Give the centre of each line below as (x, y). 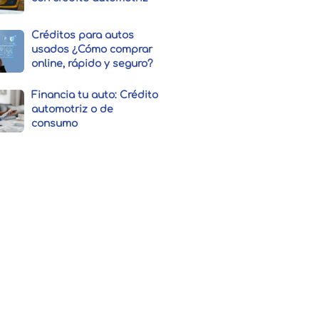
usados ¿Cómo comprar (92, 50)
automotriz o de (73, 110)
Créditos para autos (83, 36)
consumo (55, 124)
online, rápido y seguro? (93, 64)
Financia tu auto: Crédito (95, 95)
